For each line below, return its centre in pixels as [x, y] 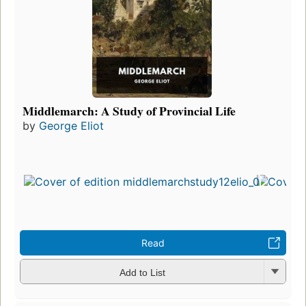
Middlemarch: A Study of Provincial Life [129, 111]
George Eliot [71, 126]
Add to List [142, 272]
